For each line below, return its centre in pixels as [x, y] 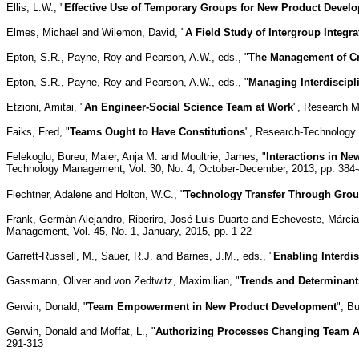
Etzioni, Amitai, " [45, 107]
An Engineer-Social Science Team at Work [189, 107]
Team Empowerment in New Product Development [212, 306]
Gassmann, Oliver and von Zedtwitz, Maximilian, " [123, 280]
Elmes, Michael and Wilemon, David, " [96, 32]
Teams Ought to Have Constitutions [157, 131]
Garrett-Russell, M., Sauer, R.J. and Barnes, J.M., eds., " [140, 256]
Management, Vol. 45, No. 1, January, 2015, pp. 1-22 [129, 231]
